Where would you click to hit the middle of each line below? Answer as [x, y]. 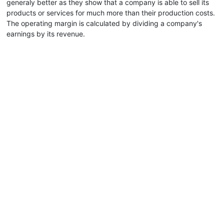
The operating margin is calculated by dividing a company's [104, 23]
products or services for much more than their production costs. [111, 13]
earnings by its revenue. [46, 34]
